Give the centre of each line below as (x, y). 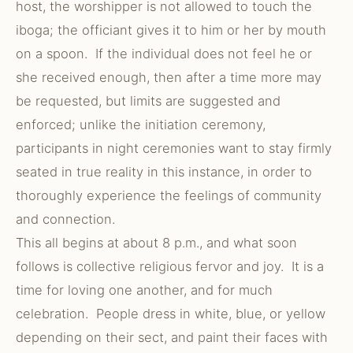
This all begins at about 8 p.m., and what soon (156, 243)
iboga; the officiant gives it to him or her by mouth (171, 30)
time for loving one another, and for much (144, 290)
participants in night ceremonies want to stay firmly (174, 148)
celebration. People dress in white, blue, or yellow (171, 314)
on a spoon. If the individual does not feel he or (164, 54)
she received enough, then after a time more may (169, 77)
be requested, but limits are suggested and (148, 101)
